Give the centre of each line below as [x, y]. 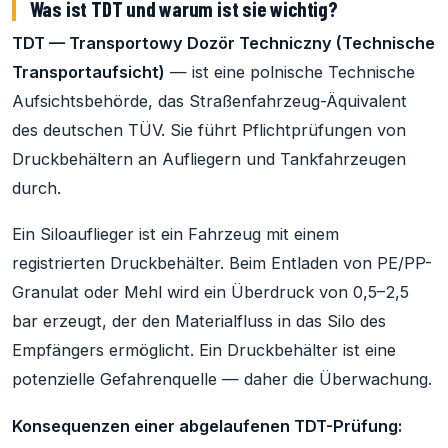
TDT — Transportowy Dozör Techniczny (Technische [223, 42]
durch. [36, 187]
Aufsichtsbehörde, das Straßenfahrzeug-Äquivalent [209, 100]
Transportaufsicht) [88, 71]
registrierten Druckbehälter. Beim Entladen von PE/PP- [222, 263]
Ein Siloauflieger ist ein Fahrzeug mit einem [175, 234]
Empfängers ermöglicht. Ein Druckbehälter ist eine [204, 350]
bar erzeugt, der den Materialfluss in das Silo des [199, 321]
